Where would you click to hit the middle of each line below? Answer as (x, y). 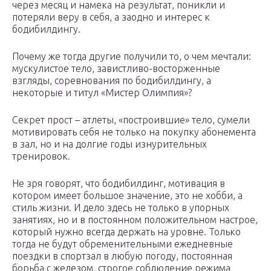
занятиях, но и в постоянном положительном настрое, (135, 220)
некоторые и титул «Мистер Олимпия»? (102, 93)
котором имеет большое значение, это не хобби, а (127, 196)
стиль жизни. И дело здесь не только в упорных (121, 208)
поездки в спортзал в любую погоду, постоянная (122, 256)
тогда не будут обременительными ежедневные (122, 244)
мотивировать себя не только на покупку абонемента (134, 132)
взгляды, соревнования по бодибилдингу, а (112, 81)
